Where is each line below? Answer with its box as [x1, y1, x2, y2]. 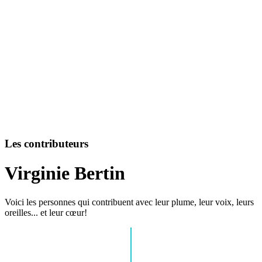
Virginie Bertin [5, 163, 125, 184]
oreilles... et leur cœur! [5, 207, 87, 218]
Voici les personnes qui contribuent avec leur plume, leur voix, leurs [5, 196, 254, 207]
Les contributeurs [5, 137, 88, 150]
